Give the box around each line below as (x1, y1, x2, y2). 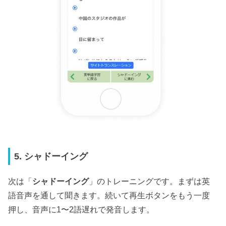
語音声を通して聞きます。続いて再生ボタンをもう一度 (8, 190, 210, 200)
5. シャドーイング (14, 151, 88, 162)
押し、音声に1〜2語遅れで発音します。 (8, 204, 155, 214)
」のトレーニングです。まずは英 (89, 176, 210, 186)
